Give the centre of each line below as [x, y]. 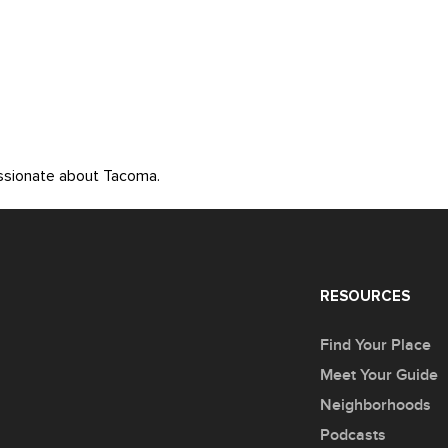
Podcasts [353, 435]
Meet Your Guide [379, 375]
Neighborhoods [375, 405]
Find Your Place [375, 345]
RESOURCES [365, 296]
